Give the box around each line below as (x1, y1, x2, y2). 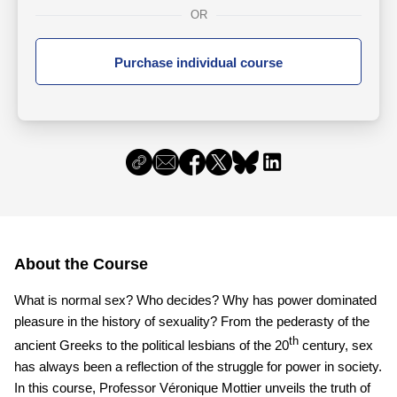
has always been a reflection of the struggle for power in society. (14, 359, 382, 374)
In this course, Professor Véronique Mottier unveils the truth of (14, 380, 370, 395)
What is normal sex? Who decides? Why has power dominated (14, 292, 377, 307)
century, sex (299, 338, 373, 353)
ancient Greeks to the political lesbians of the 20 (14, 338, 289, 353)
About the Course (14, 255, 148, 273)
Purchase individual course (114, 55, 283, 70)
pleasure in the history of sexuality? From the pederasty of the (14, 314, 370, 329)
